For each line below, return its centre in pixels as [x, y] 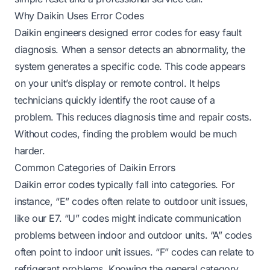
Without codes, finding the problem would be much [126, 133]
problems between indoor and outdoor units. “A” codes [133, 235]
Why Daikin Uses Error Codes [79, 15]
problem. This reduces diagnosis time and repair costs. [133, 117]
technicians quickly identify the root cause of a [115, 100]
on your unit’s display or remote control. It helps [118, 83]
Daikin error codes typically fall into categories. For [125, 184]
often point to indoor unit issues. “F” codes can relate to [134, 252]
